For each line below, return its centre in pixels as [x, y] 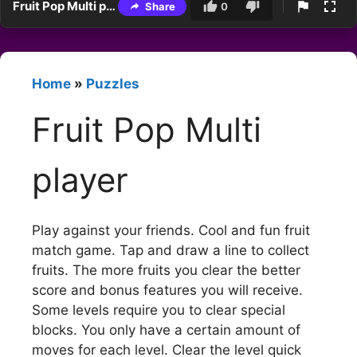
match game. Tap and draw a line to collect [171, 250]
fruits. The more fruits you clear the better [166, 270]
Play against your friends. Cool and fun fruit [171, 230]
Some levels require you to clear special [159, 310]
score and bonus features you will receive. [167, 290]
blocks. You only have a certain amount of [166, 330]
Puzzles [113, 84]
